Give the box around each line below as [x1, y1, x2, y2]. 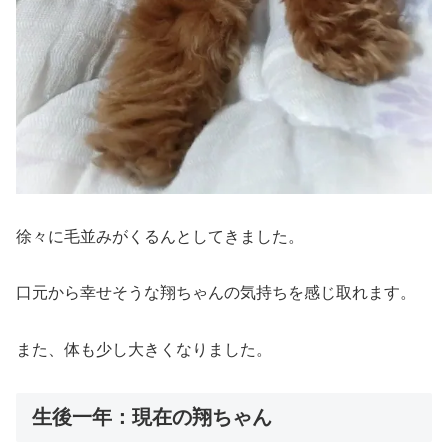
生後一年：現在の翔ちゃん [32, 405, 272, 428]
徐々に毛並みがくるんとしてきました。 [16, 227, 304, 245]
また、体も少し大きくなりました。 [16, 341, 272, 359]
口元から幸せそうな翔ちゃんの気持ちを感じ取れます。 [16, 284, 416, 302]
